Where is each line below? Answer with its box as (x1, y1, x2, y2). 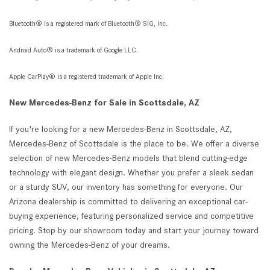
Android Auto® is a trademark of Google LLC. (9, 46, 138, 54)
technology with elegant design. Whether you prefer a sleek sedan (9, 168, 254, 177)
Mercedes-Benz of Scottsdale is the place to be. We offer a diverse (9, 139, 259, 148)
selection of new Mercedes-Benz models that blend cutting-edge (9, 153, 248, 163)
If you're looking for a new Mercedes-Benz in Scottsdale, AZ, (9, 124, 232, 134)
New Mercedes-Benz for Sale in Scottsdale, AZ (9, 98, 199, 107)
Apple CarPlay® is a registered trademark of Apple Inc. (9, 72, 164, 81)
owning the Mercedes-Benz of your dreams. (9, 240, 170, 250)
